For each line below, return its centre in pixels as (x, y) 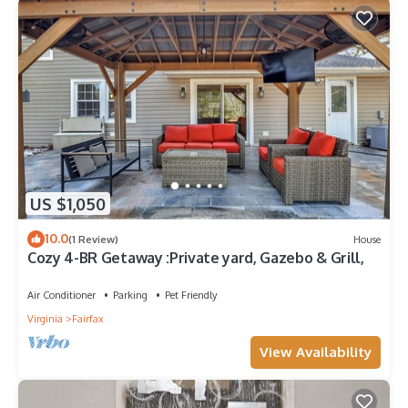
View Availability (316, 352)
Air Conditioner (61, 296)
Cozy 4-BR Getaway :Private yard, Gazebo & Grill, (196, 258)
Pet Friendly (191, 296)
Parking (130, 296)
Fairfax (88, 319)
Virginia (45, 319)
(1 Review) (93, 239)
